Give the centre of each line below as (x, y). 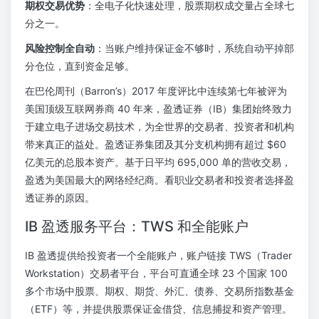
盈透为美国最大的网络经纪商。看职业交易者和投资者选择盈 (159, 180)
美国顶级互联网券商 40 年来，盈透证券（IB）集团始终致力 (158, 109)
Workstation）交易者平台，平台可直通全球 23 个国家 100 (156, 273)
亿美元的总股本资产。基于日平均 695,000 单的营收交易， (158, 162)
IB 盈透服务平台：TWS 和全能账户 (137, 226)
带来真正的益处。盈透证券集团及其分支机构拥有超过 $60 (156, 144)
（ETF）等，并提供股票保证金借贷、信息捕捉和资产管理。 (158, 309)
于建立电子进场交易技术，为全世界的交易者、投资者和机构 (159, 126)
